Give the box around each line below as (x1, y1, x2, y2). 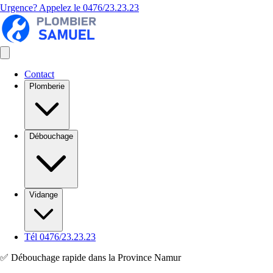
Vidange (29, 190, 58, 199)
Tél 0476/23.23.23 (24, 232, 96, 242)
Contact (24, 69, 54, 79)
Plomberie (29, 82, 65, 91)
